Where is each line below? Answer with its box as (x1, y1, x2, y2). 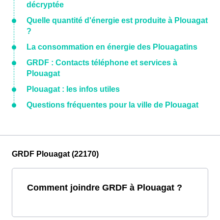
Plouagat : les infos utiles (27, 85, 120, 94)
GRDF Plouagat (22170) (12, 150, 99, 159)
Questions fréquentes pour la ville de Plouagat (27, 101, 198, 110)
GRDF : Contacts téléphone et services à (27, 58, 177, 67)
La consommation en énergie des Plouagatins (27, 43, 197, 52)
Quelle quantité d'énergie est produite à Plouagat (27, 16, 208, 25)
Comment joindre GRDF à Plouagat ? (27, 182, 182, 193)
